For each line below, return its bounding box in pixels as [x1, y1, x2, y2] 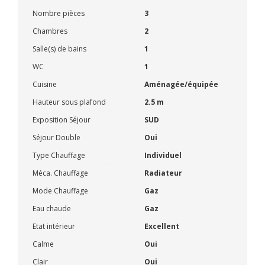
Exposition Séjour [33, 114, 91, 125]
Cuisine [33, 79, 57, 89]
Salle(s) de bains [33, 43, 86, 54]
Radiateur [144, 167, 182, 178]
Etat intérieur [33, 221, 75, 231]
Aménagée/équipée [144, 79, 218, 89]
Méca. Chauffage [33, 167, 88, 178]
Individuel [144, 150, 182, 160]
